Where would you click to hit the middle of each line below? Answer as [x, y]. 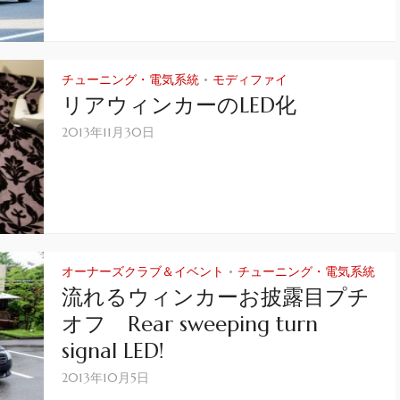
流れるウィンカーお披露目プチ [216, 297]
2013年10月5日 [105, 378]
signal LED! [113, 351]
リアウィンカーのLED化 [179, 105]
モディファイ [250, 79]
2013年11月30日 [108, 132]
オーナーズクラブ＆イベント [143, 271]
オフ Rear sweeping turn [190, 324]
